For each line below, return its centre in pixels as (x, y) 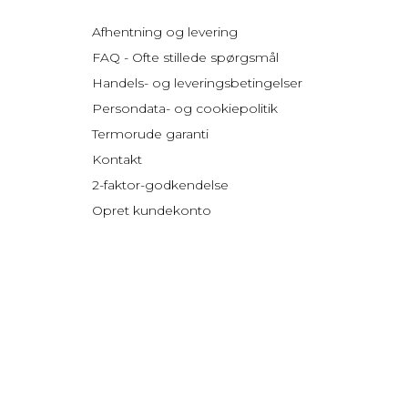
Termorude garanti (151, 134)
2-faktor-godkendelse (161, 185)
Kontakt (117, 159)
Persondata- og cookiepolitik (185, 108)
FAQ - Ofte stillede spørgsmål (186, 57)
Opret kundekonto (152, 210)
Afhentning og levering (165, 32)
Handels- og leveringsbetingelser (198, 83)
